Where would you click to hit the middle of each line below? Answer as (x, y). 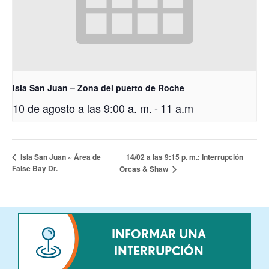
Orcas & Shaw (145, 169)
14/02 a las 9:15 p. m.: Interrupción (185, 157)
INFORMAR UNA (159, 234)
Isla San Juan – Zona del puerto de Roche (98, 87)
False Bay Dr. (35, 168)
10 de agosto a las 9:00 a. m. (82, 108)
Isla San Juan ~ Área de (60, 157)
